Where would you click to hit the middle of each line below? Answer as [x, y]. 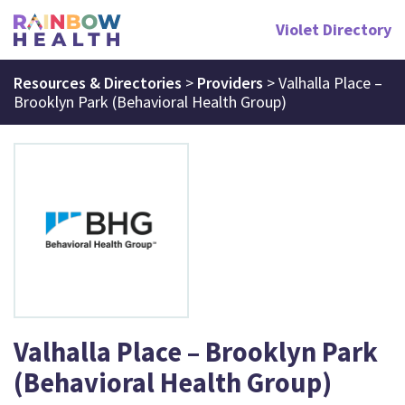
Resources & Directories [98, 82]
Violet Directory [333, 30]
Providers [230, 82]
